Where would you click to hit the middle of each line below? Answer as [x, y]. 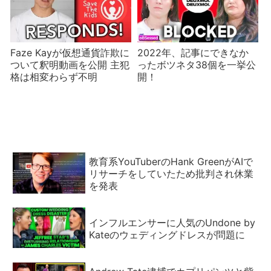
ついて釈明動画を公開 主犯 [70, 64]
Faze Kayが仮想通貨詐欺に [70, 52]
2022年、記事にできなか [193, 52]
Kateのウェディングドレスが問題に [167, 235]
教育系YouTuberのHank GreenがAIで [171, 162]
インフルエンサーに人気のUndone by [172, 223]
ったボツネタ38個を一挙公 [196, 64]
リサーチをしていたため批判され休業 [171, 174]
